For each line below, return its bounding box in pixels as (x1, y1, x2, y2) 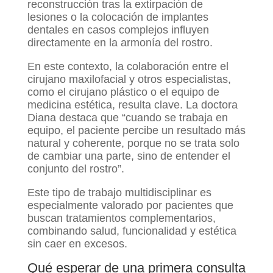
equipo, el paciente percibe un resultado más (27, 124, 246, 137)
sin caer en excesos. (27, 238, 127, 250)
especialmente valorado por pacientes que (27, 199, 233, 212)
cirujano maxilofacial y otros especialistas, (27, 73, 231, 86)
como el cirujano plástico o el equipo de (27, 86, 219, 99)
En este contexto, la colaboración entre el (27, 60, 229, 73)
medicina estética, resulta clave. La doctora (27, 99, 238, 112)
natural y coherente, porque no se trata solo (27, 137, 239, 150)
